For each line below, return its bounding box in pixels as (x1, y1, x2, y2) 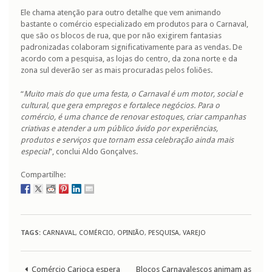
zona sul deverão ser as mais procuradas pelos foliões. (21, 66, 212, 75)
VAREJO (183, 228, 206, 237)
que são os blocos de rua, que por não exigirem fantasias (21, 31, 222, 41)
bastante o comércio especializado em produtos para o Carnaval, (21, 19, 248, 29)
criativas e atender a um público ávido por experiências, (21, 123, 218, 133)
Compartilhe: (21, 169, 66, 179)
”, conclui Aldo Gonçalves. (49, 146, 138, 156)
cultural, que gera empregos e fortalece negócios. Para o (21, 100, 220, 110)
